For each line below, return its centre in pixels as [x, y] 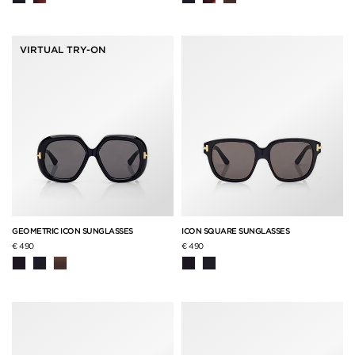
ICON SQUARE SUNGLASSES [235, 230]
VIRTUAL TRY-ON [63, 50]
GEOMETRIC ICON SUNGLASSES [73, 230]
